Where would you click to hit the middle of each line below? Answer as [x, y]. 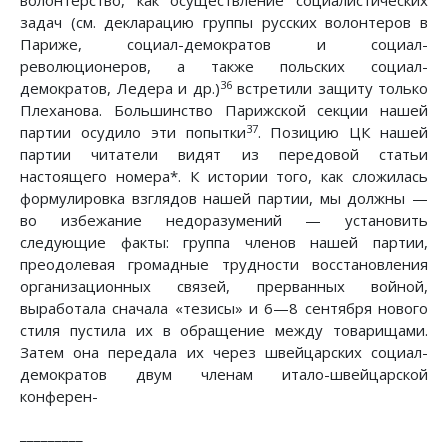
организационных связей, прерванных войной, [224, 286]
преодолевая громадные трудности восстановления [224, 264]
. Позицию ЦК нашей [342, 132]
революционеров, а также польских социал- [224, 66]
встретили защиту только [329, 88]
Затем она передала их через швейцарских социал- [224, 352]
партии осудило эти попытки [133, 132]
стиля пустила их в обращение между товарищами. [224, 330]
